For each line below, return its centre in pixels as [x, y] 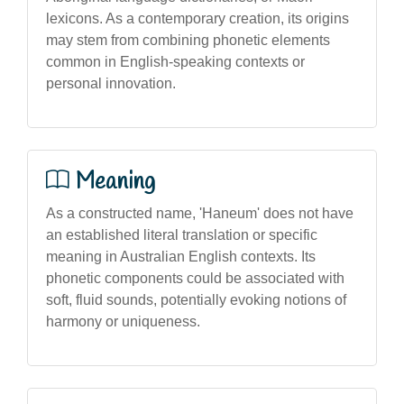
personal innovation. [111, 83]
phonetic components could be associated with [195, 278]
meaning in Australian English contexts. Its [181, 257]
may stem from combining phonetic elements [188, 40]
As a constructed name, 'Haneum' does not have [200, 213]
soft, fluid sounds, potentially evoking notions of [196, 300]
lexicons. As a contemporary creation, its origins [197, 18]
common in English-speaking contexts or [175, 62]
